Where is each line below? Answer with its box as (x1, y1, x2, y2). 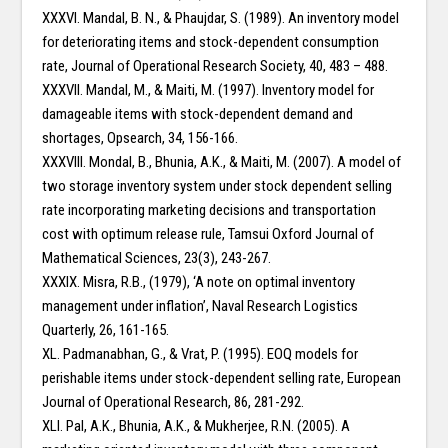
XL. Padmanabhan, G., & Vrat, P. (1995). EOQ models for (42, 345, 359, 364)
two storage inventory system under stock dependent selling (42, 177, 393, 196)
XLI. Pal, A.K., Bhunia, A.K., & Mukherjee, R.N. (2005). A (42, 417, 351, 436)
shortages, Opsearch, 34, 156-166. (42, 129, 239, 148)
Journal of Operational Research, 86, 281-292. (42, 393, 305, 412)
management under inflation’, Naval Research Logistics (42, 297, 359, 316)
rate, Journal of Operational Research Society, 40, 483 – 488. (42, 57, 389, 76)
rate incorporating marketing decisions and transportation (42, 201, 377, 220)
